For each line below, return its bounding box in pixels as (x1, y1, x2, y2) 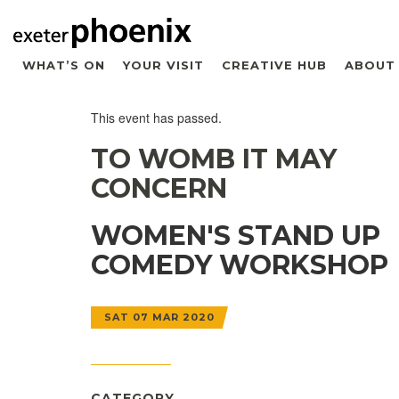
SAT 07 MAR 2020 (104, 310, 215, 323)
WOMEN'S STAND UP (91, 218, 380, 252)
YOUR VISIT (123, 57, 204, 72)
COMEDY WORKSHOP (91, 248, 388, 281)
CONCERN (91, 171, 227, 205)
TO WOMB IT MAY (91, 142, 337, 175)
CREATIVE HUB (222, 57, 327, 72)
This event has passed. (91, 108, 222, 126)
